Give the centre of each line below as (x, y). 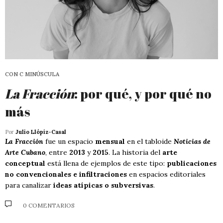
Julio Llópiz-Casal (41, 132)
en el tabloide (149, 141)
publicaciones (192, 163)
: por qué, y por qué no (143, 93)
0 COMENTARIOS (49, 206)
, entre (57, 152)
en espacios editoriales (166, 174)
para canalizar (29, 185)
